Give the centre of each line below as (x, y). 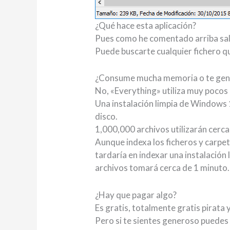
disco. (107, 117)
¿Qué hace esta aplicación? (146, 26)
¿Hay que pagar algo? (136, 195)
